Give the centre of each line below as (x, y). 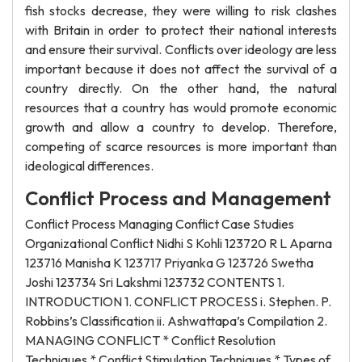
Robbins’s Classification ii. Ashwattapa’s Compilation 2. (176, 321)
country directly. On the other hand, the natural (181, 88)
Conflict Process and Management (178, 198)
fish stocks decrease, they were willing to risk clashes (181, 11)
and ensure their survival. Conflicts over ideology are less (181, 49)
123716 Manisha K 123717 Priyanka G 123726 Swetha (169, 263)
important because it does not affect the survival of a (181, 69)
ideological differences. (89, 166)
